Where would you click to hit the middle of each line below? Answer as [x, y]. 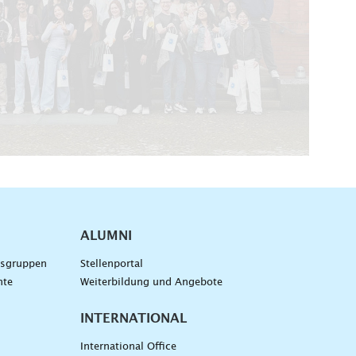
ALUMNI [106, 236]
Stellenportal [111, 265]
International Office [128, 347]
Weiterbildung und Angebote [151, 283]
